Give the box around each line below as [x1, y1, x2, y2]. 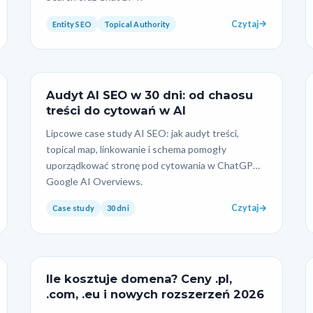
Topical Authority [103, 19, 170, 29]
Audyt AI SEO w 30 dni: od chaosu [46, 87, 254, 102]
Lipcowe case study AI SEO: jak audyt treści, [46, 127, 240, 140]
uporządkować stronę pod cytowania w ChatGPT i [46, 159, 265, 172]
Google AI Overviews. [46, 175, 143, 188]
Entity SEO [52, 19, 92, 29]
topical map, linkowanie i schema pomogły [46, 143, 227, 156]
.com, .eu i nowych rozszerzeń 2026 [46, 287, 265, 302]
